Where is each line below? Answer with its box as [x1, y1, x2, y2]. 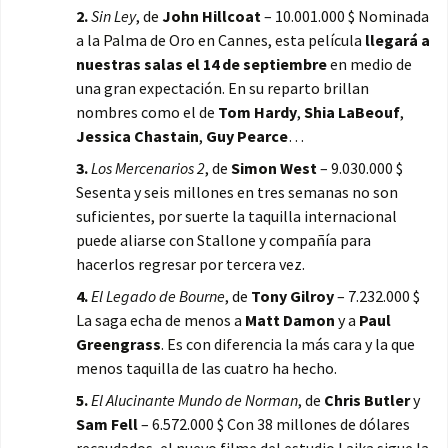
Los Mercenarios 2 [91, 158, 205, 179]
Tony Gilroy [251, 286, 334, 307]
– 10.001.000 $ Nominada [261, 6, 429, 27]
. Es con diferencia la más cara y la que [161, 334, 415, 355]
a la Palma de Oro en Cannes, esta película [76, 30, 365, 51]
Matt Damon [245, 310, 335, 331]
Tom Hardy [218, 102, 297, 123]
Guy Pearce [206, 126, 288, 147]
